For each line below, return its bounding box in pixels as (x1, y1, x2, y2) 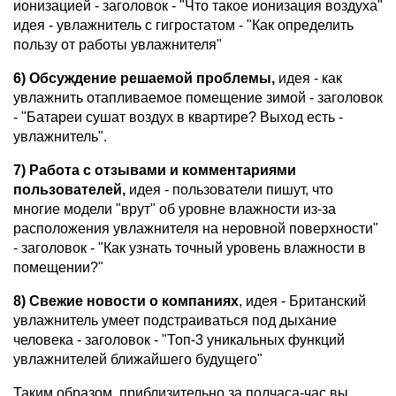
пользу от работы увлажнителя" (13, 37, 222, 53)
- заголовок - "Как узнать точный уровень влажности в (13, 240, 366, 256)
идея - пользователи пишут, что (126, 182, 333, 198)
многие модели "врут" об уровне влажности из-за (13, 202, 336, 217)
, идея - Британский (239, 293, 366, 309)
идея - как (275, 71, 342, 87)
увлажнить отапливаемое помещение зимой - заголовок (13, 90, 383, 106)
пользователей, (13, 182, 126, 198)
